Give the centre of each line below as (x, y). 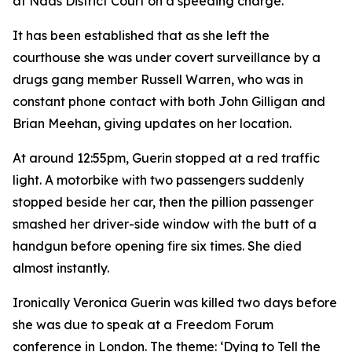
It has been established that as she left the (141, 35)
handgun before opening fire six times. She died (157, 246)
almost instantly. (61, 268)
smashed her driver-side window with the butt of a (165, 224)
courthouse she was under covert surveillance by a (167, 57)
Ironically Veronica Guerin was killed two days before (175, 302)
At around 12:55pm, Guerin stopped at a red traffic (166, 158)
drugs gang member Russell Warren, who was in (158, 79)
